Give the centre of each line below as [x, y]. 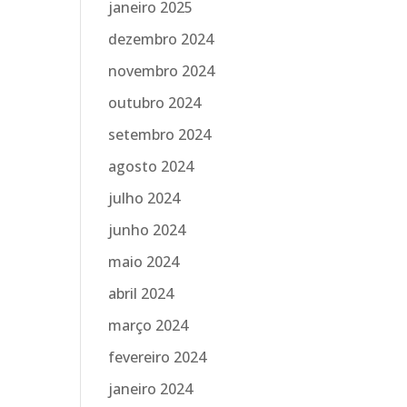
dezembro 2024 [161, 40]
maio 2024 [144, 262]
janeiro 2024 [151, 389]
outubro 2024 [155, 103]
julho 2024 [144, 199]
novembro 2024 [162, 71]
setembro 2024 [160, 135]
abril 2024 [141, 294]
